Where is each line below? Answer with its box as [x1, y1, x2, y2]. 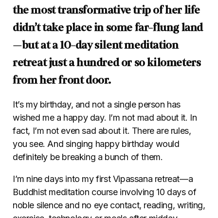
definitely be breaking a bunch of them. [13, 152, 163, 162]
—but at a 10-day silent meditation [13, 37, 179, 53]
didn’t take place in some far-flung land [13, 20, 203, 35]
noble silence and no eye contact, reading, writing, [13, 200, 205, 210]
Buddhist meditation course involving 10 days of [13, 187, 197, 197]
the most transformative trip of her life [13, 2, 200, 18]
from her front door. [13, 73, 111, 88]
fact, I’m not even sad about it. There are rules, [13, 126, 191, 136]
